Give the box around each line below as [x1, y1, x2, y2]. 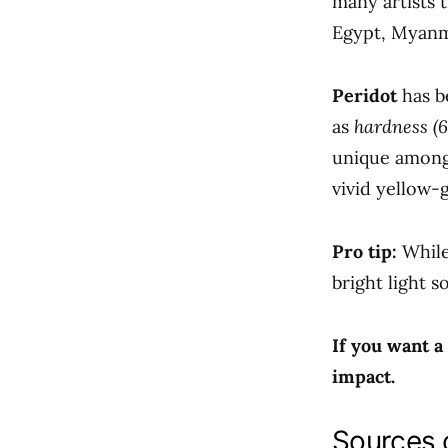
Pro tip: [332, 240, 397, 263]
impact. [332, 365, 395, 388]
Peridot [332, 84, 397, 107]
